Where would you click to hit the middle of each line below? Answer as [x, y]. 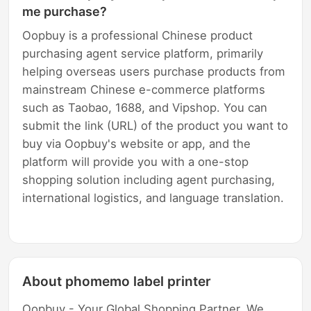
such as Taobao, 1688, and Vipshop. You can [145, 107]
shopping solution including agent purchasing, [149, 179]
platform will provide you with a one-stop [136, 161]
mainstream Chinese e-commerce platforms [144, 89]
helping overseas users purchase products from [154, 71]
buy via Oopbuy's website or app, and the [137, 143]
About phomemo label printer [117, 281]
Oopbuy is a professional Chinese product [138, 35]
